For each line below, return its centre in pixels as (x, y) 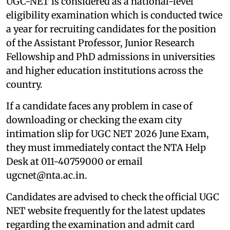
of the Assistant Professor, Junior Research (100, 43)
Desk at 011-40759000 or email (74, 161)
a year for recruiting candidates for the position (111, 29)
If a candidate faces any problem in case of (99, 106)
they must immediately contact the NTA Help (106, 147)
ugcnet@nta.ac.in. (47, 175)
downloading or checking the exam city (94, 120)
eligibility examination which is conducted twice (114, 15)
